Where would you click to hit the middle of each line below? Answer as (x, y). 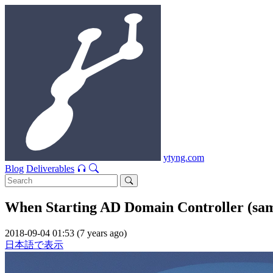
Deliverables (50, 168)
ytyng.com (184, 158)
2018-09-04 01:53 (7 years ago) (66, 233)
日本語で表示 (34, 244)
